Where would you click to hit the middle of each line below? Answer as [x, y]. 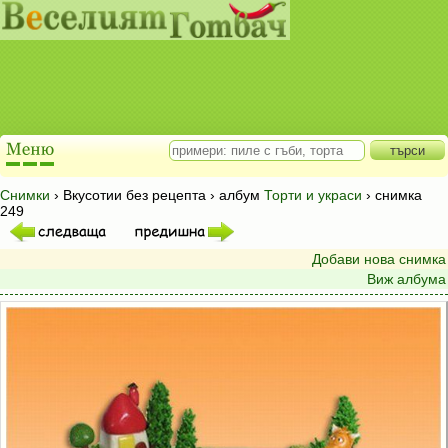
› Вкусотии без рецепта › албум [157, 195]
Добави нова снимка [379, 259]
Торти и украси [313, 195]
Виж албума [406, 279]
